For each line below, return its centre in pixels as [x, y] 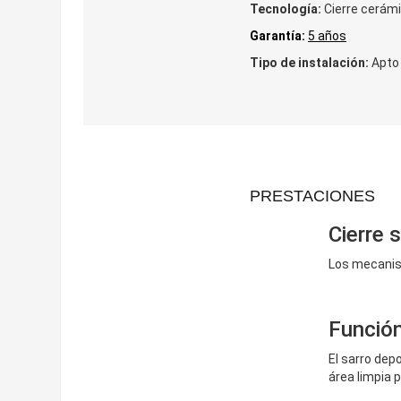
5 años [327, 36]
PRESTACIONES [312, 196]
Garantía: [277, 36]
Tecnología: [286, 9]
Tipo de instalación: [309, 63]
